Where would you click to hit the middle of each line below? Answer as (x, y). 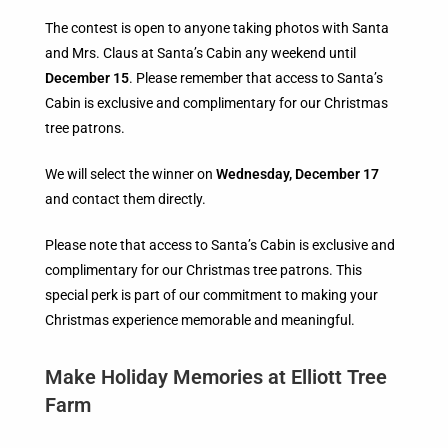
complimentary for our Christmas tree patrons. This (203, 269)
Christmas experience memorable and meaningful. (200, 319)
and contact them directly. (125, 198)
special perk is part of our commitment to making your (211, 294)
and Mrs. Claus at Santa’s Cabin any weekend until (200, 52)
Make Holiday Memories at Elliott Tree (216, 376)
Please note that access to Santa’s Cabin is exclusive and (220, 244)
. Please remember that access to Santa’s (256, 77)
